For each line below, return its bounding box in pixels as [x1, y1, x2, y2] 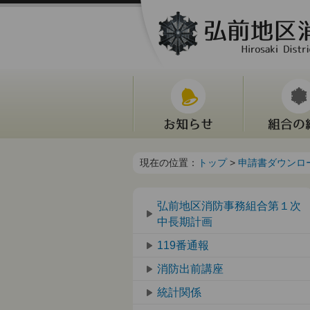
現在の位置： [140, 157, 198, 168]
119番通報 [157, 239, 209, 251]
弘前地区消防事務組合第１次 [157, 200, 301, 212]
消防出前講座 [157, 263, 224, 275]
